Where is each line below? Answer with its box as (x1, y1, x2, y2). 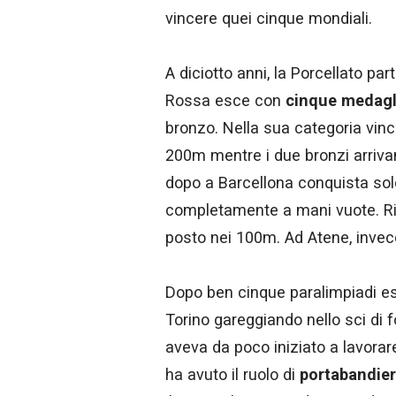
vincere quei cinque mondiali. (165, 8, 372, 27)
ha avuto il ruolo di (165, 364, 300, 384)
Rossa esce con (165, 90, 286, 110)
